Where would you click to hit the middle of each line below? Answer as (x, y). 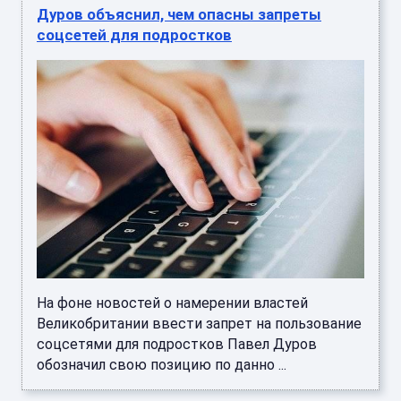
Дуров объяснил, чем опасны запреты (179, 15)
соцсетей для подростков (134, 35)
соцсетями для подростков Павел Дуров (177, 345)
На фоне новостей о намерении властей (172, 303)
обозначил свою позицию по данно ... (162, 365)
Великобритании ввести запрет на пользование (199, 324)
